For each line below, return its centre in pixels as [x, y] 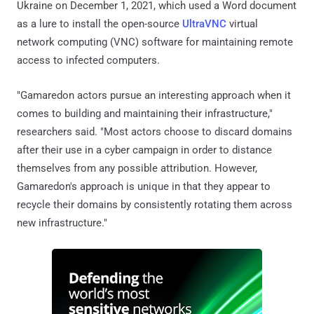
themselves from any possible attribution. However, [137, 169]
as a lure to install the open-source [100, 24]
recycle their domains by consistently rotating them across [155, 205]
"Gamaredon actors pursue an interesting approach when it [154, 96]
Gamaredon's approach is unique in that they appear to [144, 187]
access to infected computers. [88, 61]
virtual [242, 24]
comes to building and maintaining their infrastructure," [145, 114]
